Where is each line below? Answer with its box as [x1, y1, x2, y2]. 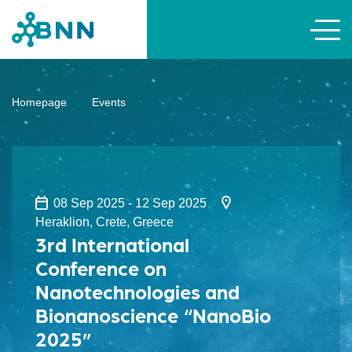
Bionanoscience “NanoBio [35, 302, 271, 326]
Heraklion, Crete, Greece [35, 215, 174, 229]
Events [92, 96, 126, 108]
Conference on [35, 255, 167, 279]
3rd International [35, 232, 189, 255]
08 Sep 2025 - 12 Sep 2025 [53, 196, 207, 210]
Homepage [12, 96, 67, 108]
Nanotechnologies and [35, 279, 240, 302]
